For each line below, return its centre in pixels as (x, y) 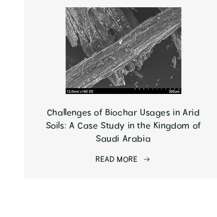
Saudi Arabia (124, 139)
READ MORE (117, 160)
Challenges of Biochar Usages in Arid (123, 113)
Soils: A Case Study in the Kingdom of (123, 126)
